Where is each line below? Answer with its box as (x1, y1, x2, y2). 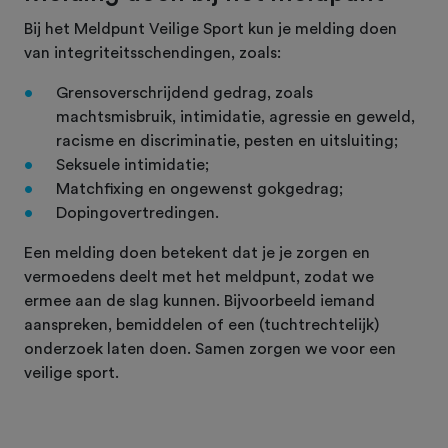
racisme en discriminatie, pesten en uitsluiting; (56, 132, 398, 149)
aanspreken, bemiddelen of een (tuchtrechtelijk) (24, 316, 379, 333)
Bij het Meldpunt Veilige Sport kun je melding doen (24, 20, 397, 37)
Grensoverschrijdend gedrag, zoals (56, 84, 313, 101)
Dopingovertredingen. (56, 204, 219, 221)
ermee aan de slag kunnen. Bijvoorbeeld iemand (24, 292, 375, 309)
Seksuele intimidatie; (56, 156, 209, 173)
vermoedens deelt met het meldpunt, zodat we (24, 268, 374, 285)
